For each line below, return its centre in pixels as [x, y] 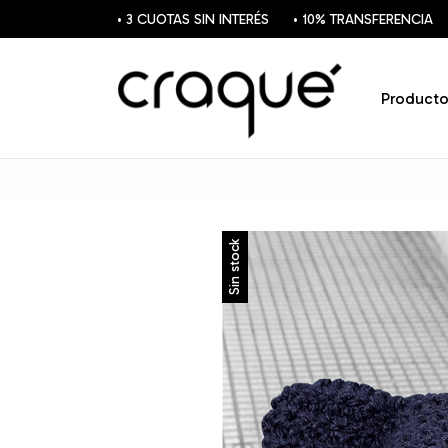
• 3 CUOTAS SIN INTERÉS [193, 19]
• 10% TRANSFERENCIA [363, 19]
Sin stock [234, 267]
